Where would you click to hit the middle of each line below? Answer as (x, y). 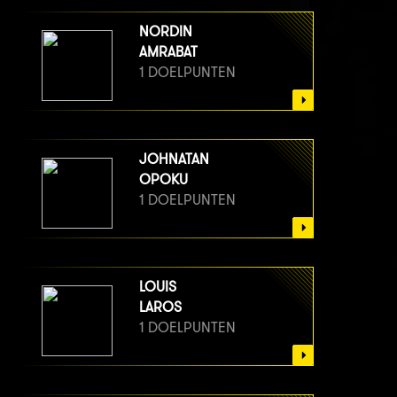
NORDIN (166, 32)
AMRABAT (168, 52)
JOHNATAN (174, 160)
